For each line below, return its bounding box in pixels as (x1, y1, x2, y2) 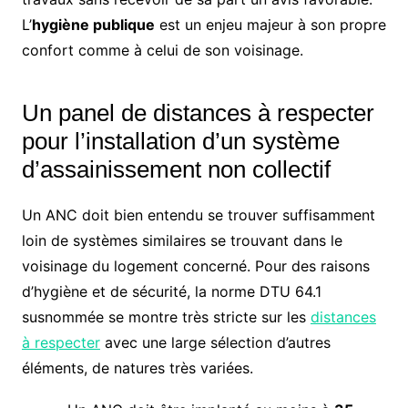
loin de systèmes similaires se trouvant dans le (21, 230, 342, 250)
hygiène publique (31, 15, 155, 34)
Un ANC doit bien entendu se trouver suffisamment (21, 205, 375, 224)
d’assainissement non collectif (21, 155, 331, 183)
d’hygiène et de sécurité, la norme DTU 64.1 (21, 281, 321, 301)
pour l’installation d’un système (21, 127, 340, 155)
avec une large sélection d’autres (99, 332, 331, 352)
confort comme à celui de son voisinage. (21, 40, 303, 59)
